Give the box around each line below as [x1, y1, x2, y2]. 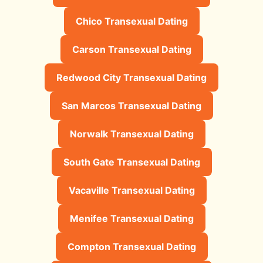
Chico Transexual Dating [75, 15, 188, 27]
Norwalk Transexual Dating [69, 127, 194, 140]
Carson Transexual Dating [72, 43, 191, 55]
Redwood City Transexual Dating [56, 71, 207, 83]
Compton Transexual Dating [67, 240, 196, 252]
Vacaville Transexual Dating [68, 184, 195, 196]
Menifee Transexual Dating [69, 212, 194, 224]
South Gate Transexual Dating [63, 156, 200, 168]
